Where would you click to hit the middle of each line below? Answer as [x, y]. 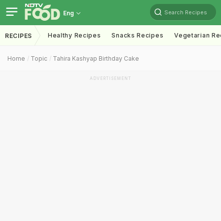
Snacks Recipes [138, 35]
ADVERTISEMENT [110, 78]
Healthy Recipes [74, 35]
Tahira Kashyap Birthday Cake [96, 58]
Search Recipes [186, 12]
